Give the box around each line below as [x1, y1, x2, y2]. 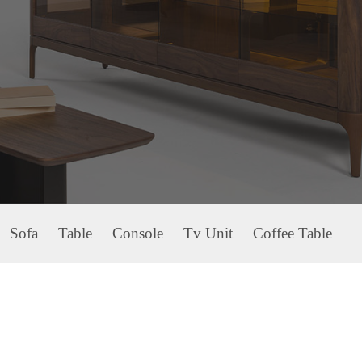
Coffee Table [253, 225, 332, 242]
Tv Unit [183, 225, 233, 242]
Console [112, 225, 163, 242]
